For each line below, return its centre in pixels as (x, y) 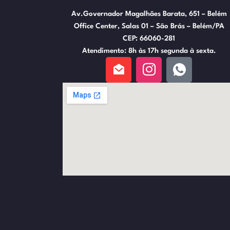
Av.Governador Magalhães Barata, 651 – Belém (149, 14)
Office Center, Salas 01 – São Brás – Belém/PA (149, 26)
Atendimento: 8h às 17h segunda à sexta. (149, 51)
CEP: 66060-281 (149, 38)
